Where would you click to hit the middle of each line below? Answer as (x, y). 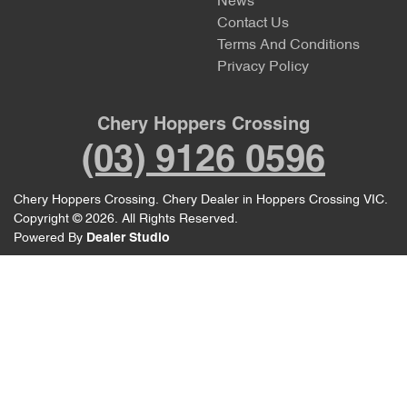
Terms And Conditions (288, 45)
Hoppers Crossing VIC (320, 200)
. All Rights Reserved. (176, 219)
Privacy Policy (263, 67)
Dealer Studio (128, 238)
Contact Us (253, 23)
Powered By (50, 238)
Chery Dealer (201, 200)
